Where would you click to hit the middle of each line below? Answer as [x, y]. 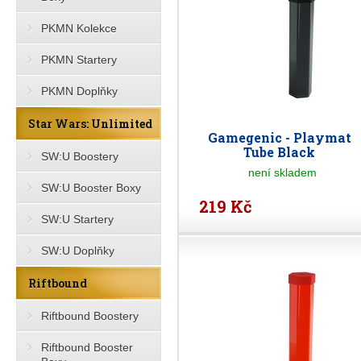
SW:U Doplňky [78, 251]
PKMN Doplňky [79, 91]
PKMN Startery [79, 60]
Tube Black [280, 152]
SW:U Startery [77, 219]
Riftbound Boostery [90, 316]
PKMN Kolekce [79, 28]
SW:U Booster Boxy [91, 188]
